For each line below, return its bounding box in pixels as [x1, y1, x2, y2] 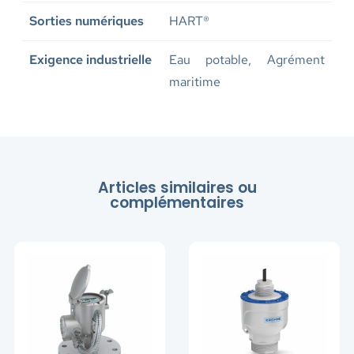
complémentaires [110, 191, 244, 213]
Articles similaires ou [97, 176, 257, 198]
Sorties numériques [28, 13, 144, 30]
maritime [168, 73, 220, 91]
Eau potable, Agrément [168, 51, 325, 69]
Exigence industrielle [28, 51, 152, 69]
